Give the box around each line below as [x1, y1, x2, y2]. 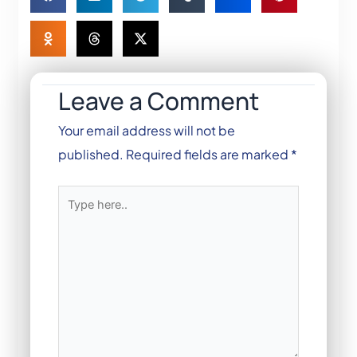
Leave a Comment [58, 84, 259, 118]
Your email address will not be [58, 122, 235, 139]
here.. [57, 207, 92, 225]
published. [58, 146, 124, 163]
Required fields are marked [126, 146, 291, 163]
